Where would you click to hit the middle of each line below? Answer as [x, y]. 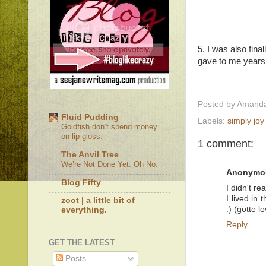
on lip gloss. [82, 137]
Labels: [213, 121]
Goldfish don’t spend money [109, 127]
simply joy [246, 121]
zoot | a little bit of [98, 201]
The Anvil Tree [90, 154]
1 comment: [226, 143]
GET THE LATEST [82, 242]
